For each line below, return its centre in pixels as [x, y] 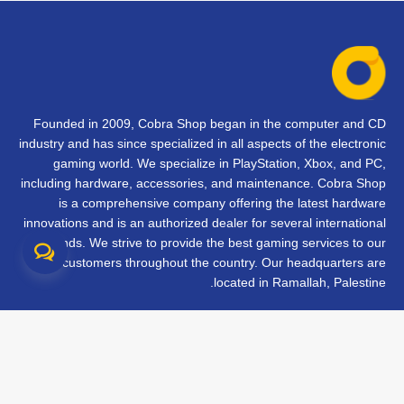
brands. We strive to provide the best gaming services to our [214, 243]
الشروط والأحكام [335, 362]
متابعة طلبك [350, 379]
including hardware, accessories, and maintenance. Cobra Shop [203, 183]
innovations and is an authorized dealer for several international [205, 223]
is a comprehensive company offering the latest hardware [222, 203]
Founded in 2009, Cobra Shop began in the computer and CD [210, 124]
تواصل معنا [353, 328]
